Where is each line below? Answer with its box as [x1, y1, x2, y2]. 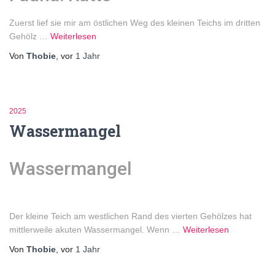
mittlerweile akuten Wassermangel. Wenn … [9, 224, 183, 234]
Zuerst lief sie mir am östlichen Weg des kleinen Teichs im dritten [9, 17, 260, 28]
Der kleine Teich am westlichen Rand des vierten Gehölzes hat [9, 211, 252, 221]
